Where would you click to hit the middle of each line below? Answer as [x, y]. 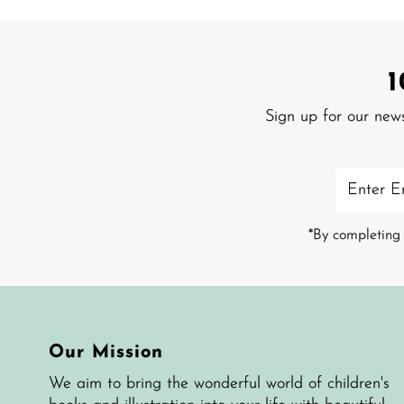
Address [365, 220]
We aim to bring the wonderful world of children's [220, 383]
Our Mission [106, 352]
